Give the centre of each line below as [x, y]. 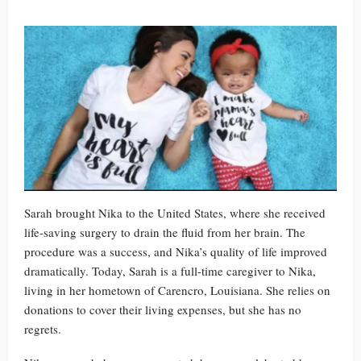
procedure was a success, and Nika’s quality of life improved [176, 252]
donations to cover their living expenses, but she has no [163, 310]
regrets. [43, 329]
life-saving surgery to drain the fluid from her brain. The [165, 232]
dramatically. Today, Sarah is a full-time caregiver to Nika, [170, 271]
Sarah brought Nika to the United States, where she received [175, 213]
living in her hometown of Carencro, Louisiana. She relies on [177, 290]
